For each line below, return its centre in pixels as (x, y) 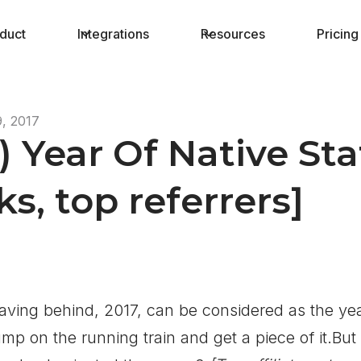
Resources (232, 34)
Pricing (337, 34)
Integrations (113, 34)
